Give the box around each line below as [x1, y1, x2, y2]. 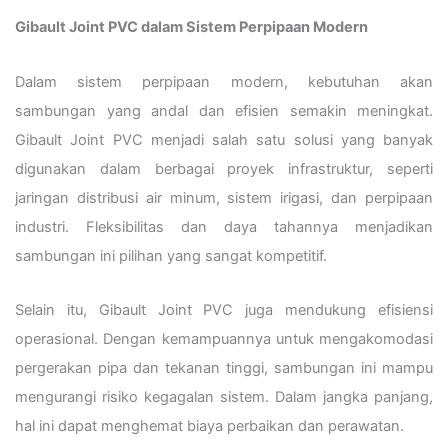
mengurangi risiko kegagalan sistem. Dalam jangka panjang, [15, 388, 433, 407]
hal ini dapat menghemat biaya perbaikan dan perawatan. [15, 417, 404, 436]
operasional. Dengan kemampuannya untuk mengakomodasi [15, 330, 433, 349]
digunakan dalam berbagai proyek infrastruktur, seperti [15, 159, 433, 178]
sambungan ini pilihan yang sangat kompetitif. [15, 246, 327, 265]
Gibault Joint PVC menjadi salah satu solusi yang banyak [15, 130, 433, 149]
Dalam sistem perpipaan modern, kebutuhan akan [15, 72, 433, 91]
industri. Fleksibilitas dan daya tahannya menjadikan [15, 217, 433, 236]
